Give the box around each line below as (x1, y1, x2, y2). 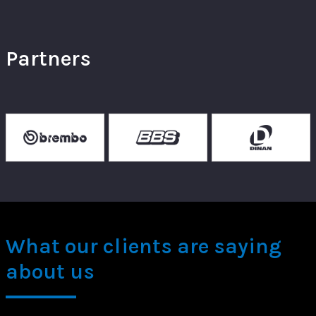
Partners (6, 46, 92, 72)
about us (6, 259, 95, 285)
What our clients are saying (6, 233, 282, 260)
